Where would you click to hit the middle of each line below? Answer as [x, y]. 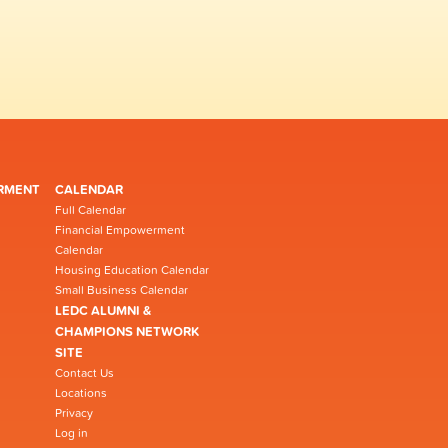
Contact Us [84, 373]
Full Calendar [90, 210]
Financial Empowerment [120, 230]
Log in [71, 433]
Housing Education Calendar [132, 270]
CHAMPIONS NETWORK [127, 332]
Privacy [74, 413]
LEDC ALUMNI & [103, 311]
